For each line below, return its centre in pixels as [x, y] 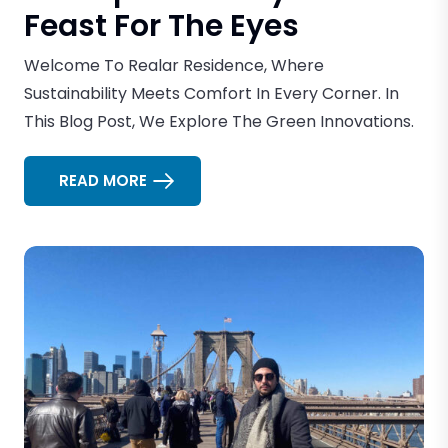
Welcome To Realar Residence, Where [174, 65]
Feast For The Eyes [161, 25]
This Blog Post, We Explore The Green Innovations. [219, 121]
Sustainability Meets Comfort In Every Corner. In [211, 93]
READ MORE [103, 180]
